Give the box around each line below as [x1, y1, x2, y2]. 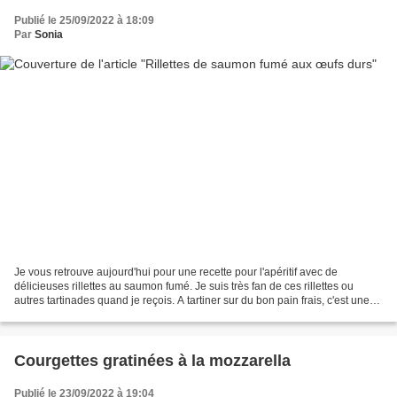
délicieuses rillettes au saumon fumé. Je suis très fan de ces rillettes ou [14, 279, 354, 292]
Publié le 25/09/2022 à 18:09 [14, 14, 154, 27]
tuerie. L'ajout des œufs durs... [14, 307, 158, 321]
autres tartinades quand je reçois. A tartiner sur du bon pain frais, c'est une [14, 293, 370, 307]
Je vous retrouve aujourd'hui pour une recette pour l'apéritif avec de [14, 265, 338, 278]
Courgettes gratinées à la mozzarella [14, 351, 291, 370]
